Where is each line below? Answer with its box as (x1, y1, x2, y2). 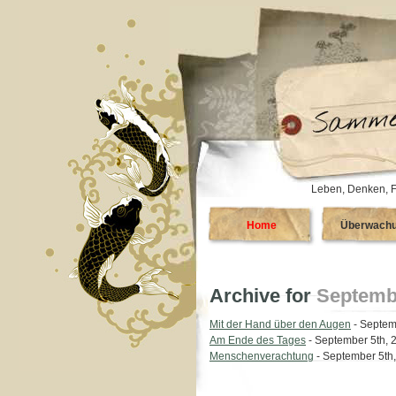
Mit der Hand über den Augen (209, 318, 351, 331)
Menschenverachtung (209, 350, 314, 362)
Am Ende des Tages (209, 334, 306, 346)
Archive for (209, 285, 316, 307)
